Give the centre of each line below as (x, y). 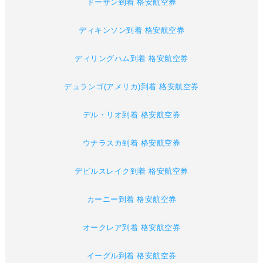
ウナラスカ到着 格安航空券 (131, 143)
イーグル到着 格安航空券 (131, 256)
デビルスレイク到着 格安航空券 (131, 171)
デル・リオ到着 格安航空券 (131, 115)
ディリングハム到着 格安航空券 (131, 59)
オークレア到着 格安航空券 (131, 228)
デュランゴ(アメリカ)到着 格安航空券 (131, 87)
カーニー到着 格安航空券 (131, 200)
